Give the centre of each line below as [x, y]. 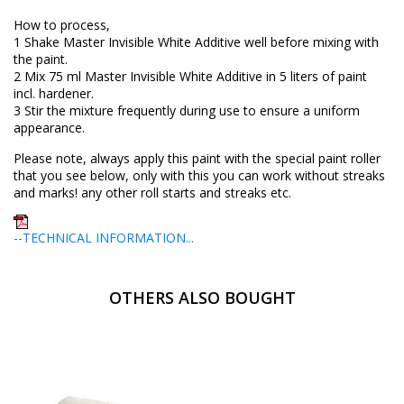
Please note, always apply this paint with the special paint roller [197, 158]
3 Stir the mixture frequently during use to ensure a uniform [187, 110]
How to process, [62, 24]
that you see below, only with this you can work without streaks [199, 175]
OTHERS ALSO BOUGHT [202, 297]
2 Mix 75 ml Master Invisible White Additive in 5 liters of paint [190, 76]
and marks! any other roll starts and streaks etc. [152, 192]
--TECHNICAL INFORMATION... [104, 237]
